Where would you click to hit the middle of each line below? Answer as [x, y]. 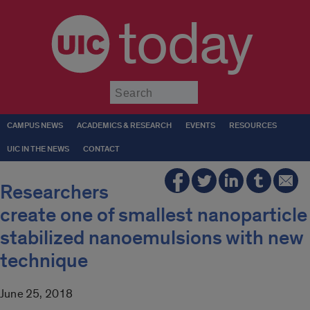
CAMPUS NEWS [35, 126]
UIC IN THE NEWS [38, 149]
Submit [215, 87]
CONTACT [101, 149]
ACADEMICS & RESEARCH [124, 126]
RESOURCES [253, 126]
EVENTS [200, 126]
